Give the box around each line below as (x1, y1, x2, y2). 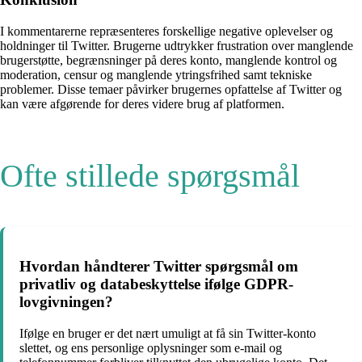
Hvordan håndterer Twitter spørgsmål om (19, 258, 298, 276)
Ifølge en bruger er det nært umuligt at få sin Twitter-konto (19, 326, 316, 341)
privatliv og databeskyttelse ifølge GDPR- (19, 276, 293, 293)
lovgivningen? (19, 293, 113, 311)
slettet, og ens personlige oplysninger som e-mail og (19, 341, 282, 356)
